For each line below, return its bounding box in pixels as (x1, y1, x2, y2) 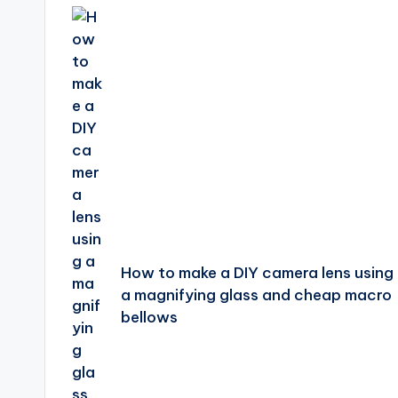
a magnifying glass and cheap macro (120, 284, 392, 305)
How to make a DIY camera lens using (120, 262, 394, 283)
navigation (71, 11, 245, 52)
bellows (120, 306, 178, 327)
